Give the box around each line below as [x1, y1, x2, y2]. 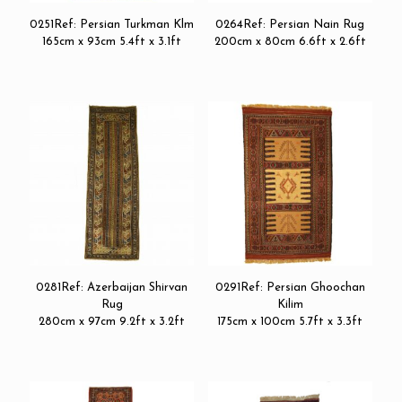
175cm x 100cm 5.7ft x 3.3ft [217, 316, 363, 328]
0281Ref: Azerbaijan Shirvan [36, 282, 188, 294]
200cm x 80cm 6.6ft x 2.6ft [214, 35, 366, 48]
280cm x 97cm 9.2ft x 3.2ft [39, 316, 186, 328]
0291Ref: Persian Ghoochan [214, 282, 365, 294]
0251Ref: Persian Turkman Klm [30, 18, 195, 31]
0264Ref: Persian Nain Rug [215, 18, 365, 31]
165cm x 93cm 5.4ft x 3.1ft [42, 35, 182, 48]
